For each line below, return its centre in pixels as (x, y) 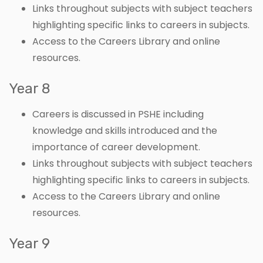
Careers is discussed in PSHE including (118, 114)
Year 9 (29, 244)
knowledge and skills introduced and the (125, 131)
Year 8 (30, 89)
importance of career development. (117, 147)
